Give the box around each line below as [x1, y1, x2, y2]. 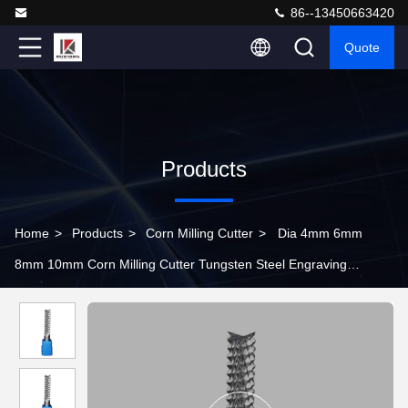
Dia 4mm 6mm [278, 226, 362, 240]
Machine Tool [15, 288, 91, 302]
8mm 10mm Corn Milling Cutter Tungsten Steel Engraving [15, 257, 347, 271]
